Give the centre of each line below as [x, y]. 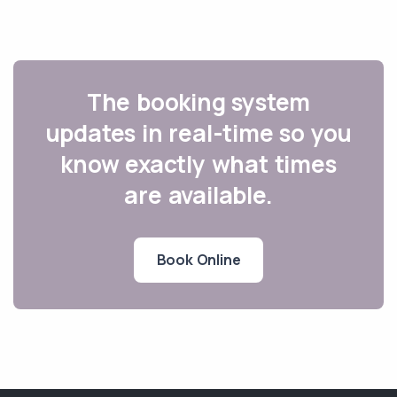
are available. [198, 195]
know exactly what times [198, 163]
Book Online [198, 259]
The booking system [198, 101]
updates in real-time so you [198, 132]
